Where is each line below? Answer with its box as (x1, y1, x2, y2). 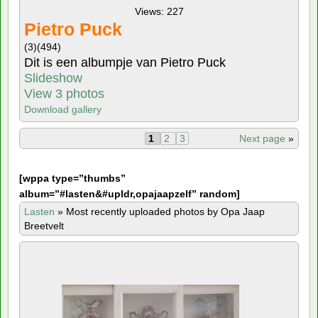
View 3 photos (24, 86, 108, 101)
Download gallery (24, 103, 102, 115)
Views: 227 (134, 5, 184, 17)
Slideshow (24, 70, 82, 85)
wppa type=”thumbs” (23, 172, 126, 184)
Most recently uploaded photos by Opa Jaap (66, 205, 265, 217)
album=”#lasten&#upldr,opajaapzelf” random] (19, 187, 240, 199)
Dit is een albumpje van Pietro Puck (24, 55, 226, 70)
